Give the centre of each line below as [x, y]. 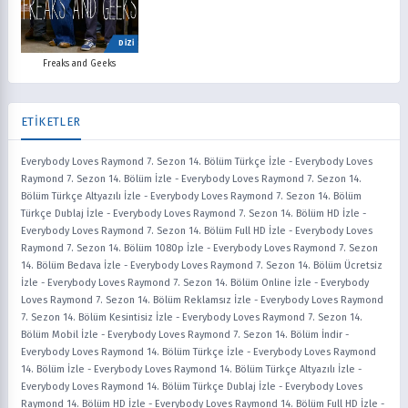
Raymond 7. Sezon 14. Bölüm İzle [97, 179]
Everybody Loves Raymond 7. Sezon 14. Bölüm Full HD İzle [153, 231]
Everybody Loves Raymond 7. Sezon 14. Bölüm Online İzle [179, 283]
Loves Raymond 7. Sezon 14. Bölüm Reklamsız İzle [136, 301]
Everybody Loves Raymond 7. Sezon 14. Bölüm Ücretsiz [256, 266]
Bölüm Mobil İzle [60, 335]
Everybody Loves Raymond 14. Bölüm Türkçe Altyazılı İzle [224, 370]
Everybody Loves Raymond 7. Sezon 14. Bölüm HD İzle [236, 214]
